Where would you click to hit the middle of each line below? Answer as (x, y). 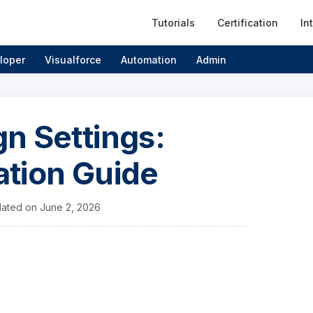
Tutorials (173, 22)
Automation (149, 59)
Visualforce (73, 59)
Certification (248, 22)
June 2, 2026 (70, 207)
